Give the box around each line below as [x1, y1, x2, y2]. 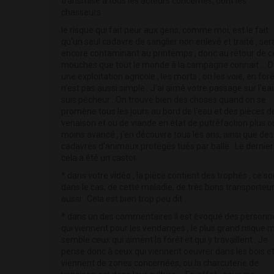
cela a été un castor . [61, 153, 140, 163]
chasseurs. [61, 7, 103, 18]
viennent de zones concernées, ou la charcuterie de [61, 258, 259, 268]
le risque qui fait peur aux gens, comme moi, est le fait [61, 25, 268, 35]
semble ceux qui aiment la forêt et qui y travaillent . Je [61, 235, 268, 245]
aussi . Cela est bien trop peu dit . [61, 194, 186, 204]
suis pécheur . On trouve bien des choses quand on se [61, 95, 266, 105]
